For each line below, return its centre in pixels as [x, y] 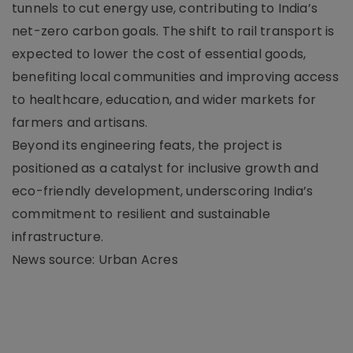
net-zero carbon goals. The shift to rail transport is [173, 31]
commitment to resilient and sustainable [141, 214]
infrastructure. [58, 236]
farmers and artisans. [80, 122]
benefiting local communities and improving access [175, 76]
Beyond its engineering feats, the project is [147, 145]
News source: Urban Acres [95, 259]
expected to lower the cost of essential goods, [159, 54]
